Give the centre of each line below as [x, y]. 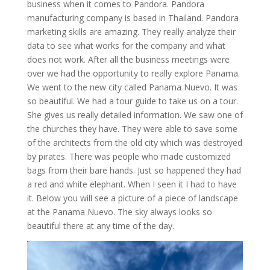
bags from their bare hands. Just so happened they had [134, 170]
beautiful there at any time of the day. [103, 226]
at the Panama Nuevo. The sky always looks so [119, 212]
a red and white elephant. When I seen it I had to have [132, 184]
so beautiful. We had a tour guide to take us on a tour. [132, 101]
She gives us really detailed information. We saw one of [135, 115]
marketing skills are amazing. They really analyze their [131, 32]
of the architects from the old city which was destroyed [134, 143]
